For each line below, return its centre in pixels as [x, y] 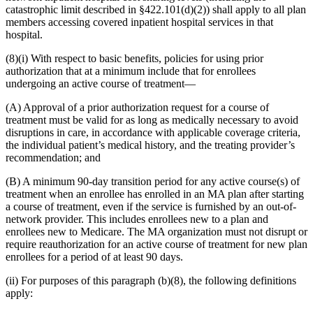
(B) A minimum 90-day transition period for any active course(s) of [153, 181]
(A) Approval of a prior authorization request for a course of [137, 107]
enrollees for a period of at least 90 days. [94, 256]
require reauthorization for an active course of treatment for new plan [156, 244]
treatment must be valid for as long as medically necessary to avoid [152, 119]
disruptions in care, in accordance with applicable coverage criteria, [153, 132]
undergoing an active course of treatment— [101, 83]
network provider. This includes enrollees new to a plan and [137, 219]
